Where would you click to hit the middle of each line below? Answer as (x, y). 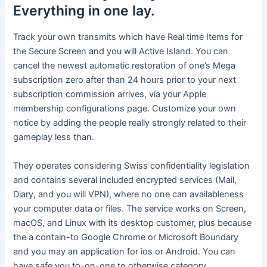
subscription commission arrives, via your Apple (110, 94)
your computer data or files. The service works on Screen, (130, 208)
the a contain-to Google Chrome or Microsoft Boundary (126, 237)
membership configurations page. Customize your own (125, 109)
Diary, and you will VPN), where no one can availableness (129, 194)
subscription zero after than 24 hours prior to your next (125, 80)
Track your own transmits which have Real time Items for (128, 37)
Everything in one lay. (84, 11)
